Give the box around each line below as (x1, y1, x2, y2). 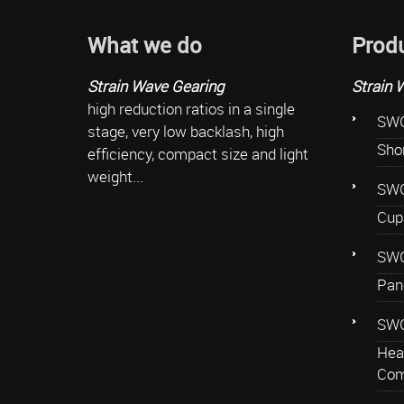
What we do (87, 30, 202, 60)
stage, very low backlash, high (87, 120, 284, 142)
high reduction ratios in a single (87, 97, 295, 119)
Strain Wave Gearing (87, 75, 224, 96)
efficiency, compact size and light (87, 142, 308, 164)
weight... (87, 165, 143, 187)
